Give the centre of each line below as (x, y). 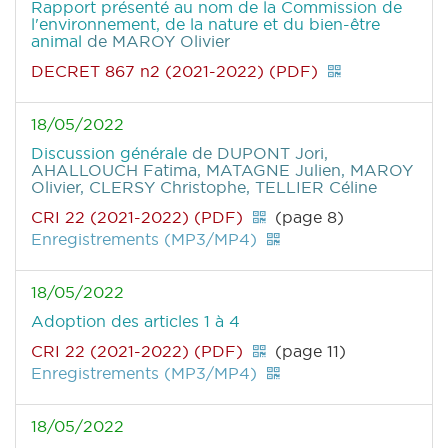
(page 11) (308, 351)
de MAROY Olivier (158, 41)
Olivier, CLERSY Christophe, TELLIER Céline (204, 187)
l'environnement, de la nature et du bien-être (205, 24)
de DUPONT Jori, (260, 153)
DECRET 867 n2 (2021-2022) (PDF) (174, 71)
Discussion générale (111, 153)
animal (59, 41)
